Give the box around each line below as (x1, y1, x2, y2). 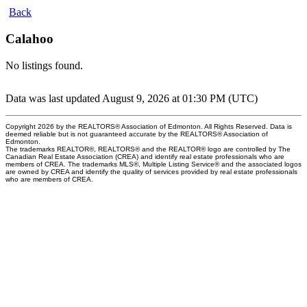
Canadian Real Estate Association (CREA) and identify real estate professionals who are (5, 152, 284, 160)
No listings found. (5, 59, 83, 71)
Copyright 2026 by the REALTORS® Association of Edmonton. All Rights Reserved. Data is (5, 122, 292, 130)
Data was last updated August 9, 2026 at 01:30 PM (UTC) (5, 92, 258, 104)
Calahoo (5, 32, 53, 47)
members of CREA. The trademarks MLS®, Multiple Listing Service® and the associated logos (5, 160, 302, 168)
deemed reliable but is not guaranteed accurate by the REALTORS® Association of (5, 130, 268, 138)
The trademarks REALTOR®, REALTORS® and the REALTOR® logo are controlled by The (5, 145, 291, 153)
